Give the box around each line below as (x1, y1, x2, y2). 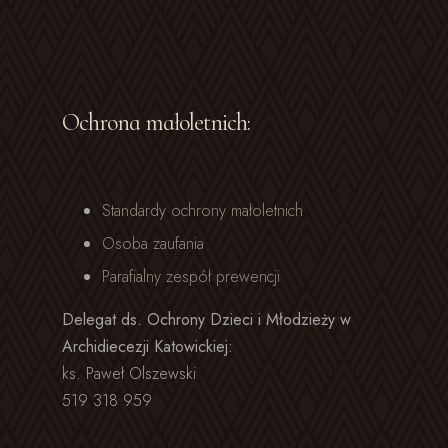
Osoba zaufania (101, 232, 204, 255)
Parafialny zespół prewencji (101, 265, 280, 288)
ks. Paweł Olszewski (61, 362, 196, 385)
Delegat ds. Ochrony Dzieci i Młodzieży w (61, 308, 351, 331)
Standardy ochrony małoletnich (101, 199, 303, 222)
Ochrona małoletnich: (61, 108, 250, 137)
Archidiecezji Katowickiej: (61, 335, 233, 358)
